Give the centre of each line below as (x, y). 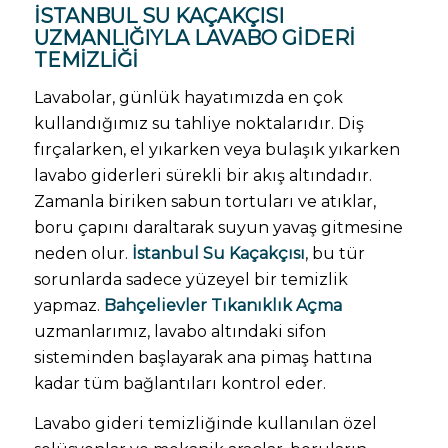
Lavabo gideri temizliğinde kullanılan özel (205, 423)
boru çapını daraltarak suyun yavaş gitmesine (218, 228)
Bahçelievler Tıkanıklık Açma (222, 306)
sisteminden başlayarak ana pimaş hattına (202, 358)
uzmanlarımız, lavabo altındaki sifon (179, 332)
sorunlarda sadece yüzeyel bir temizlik (190, 280)
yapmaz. (68, 306)
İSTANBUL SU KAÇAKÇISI (158, 16)
